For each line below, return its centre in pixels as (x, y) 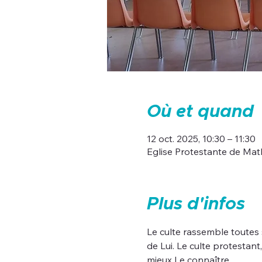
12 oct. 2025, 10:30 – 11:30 (201, 139)
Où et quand (200, 112)
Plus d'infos (196, 204)
